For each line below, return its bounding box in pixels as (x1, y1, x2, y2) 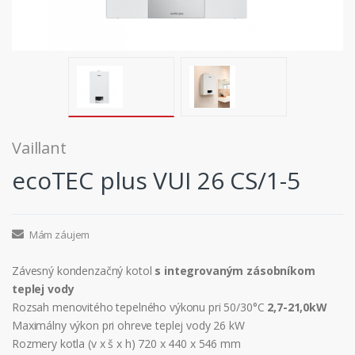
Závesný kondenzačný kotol (12, 262, 155, 278)
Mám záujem (26, 227, 90, 242)
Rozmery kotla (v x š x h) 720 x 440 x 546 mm (12, 335, 241, 351)
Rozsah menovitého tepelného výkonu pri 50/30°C (12, 299, 268, 315)
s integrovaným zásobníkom (155, 262, 315, 278)
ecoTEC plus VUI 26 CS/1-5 (12, 163, 300, 197)
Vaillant (12, 136, 67, 158)
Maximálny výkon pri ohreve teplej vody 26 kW (12, 317, 245, 333)
